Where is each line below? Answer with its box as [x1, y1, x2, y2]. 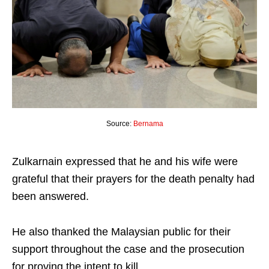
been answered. [12, 190, 89, 202]
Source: [106, 119, 133, 128]
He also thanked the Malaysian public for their [12, 225, 231, 238]
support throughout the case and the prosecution [12, 243, 244, 255]
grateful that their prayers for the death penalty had [12, 172, 255, 185]
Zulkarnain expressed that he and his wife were [12, 155, 238, 168]
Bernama [133, 119, 163, 128]
